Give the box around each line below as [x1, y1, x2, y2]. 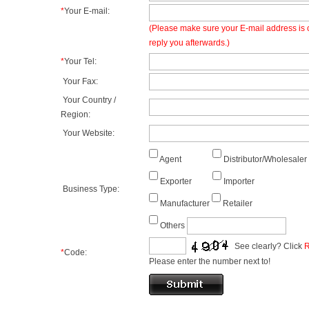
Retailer [223, 199, 252, 208]
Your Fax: [61, 77, 98, 86]
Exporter [160, 177, 192, 186]
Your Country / [61, 95, 116, 105]
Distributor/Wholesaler [223, 154, 307, 164]
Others [160, 221, 185, 230]
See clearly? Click [232, 241, 304, 251]
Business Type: [61, 184, 119, 194]
